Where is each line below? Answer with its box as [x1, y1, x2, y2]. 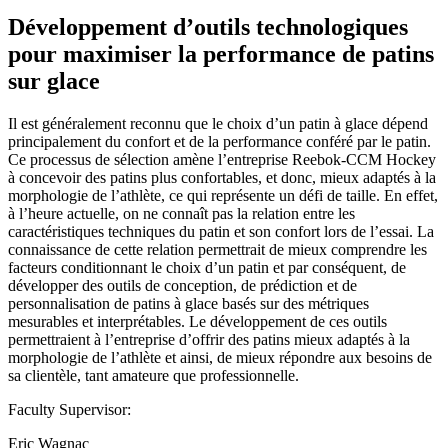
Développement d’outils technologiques [8, 13, 408, 40]
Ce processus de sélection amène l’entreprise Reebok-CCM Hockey [8, 150, 436, 168]
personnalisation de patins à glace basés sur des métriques [8, 294, 369, 312]
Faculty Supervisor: [8, 400, 131, 418]
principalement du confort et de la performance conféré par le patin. [8, 132, 431, 150]
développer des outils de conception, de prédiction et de [8, 276, 357, 294]
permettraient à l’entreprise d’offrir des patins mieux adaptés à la [8, 330, 410, 348]
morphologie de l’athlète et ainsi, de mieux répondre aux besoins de [8, 348, 432, 366]
